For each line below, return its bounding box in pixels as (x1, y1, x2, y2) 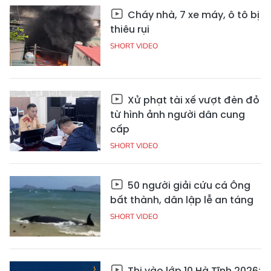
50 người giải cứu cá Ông (125, 178, 250, 192)
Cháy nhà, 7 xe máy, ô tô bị (125, 7, 260, 22)
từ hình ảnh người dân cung (110, 107, 245, 122)
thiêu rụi (110, 22, 149, 36)
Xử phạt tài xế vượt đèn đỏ (125, 93, 260, 107)
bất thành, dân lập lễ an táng (110, 192, 253, 207)
